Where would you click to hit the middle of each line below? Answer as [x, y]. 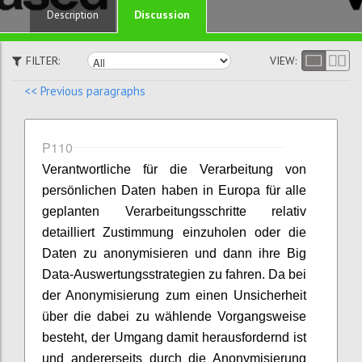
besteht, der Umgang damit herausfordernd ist [174, 337]
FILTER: [43, 60]
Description [73, 15]
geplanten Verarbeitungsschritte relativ [174, 211]
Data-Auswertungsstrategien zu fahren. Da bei [174, 274]
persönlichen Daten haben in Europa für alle [174, 190]
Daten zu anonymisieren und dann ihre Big [174, 253]
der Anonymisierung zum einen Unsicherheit [174, 295]
